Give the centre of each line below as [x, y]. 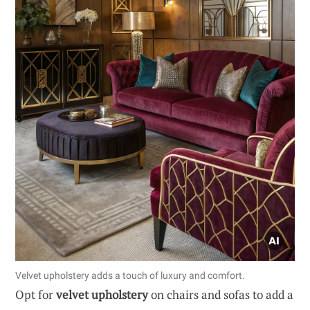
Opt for [36, 294]
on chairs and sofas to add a [221, 294]
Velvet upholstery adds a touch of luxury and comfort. [130, 275]
